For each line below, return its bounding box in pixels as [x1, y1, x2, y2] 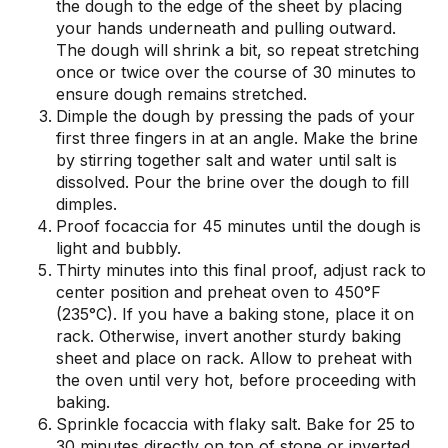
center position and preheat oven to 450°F [56, 281, 381, 302]
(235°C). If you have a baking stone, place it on [56, 303, 414, 324]
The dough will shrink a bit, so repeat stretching [56, 39, 419, 60]
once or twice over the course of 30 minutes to [56, 61, 416, 82]
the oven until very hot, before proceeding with [56, 369, 416, 390]
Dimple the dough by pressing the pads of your [56, 105, 415, 126]
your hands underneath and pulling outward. [56, 17, 401, 38]
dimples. [56, 193, 117, 214]
